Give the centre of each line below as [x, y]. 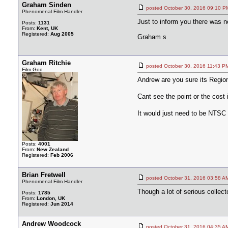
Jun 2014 [62, 204]
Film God [32, 69]
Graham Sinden [47, 5]
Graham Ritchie [46, 63]
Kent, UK [47, 28]
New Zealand [53, 149]
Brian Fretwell [44, 175]
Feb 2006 [62, 155]
